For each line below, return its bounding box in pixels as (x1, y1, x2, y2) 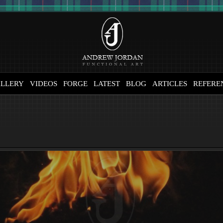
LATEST (94, 80, 120, 88)
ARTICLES (152, 80, 187, 88)
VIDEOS (30, 80, 57, 88)
